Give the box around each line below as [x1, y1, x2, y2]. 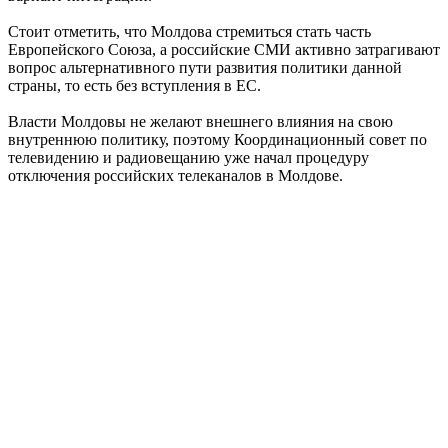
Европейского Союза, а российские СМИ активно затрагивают [8, 40, 440, 58]
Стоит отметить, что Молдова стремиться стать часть [8, 22, 371, 40]
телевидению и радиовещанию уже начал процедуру [8, 148, 369, 166]
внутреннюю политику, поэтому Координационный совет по [8, 130, 427, 148]
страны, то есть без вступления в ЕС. [8, 76, 261, 94]
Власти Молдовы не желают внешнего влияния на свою [8, 112, 393, 130]
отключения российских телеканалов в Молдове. [8, 166, 343, 184]
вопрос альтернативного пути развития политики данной [8, 58, 402, 76]
